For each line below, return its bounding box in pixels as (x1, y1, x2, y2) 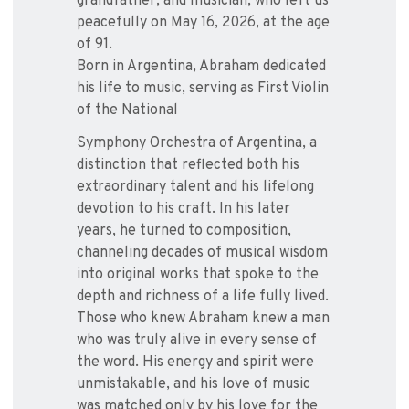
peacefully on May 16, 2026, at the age (77, 14, 330, 33)
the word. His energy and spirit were (77, 353, 314, 372)
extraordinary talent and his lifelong (77, 178, 314, 197)
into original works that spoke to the (77, 266, 319, 285)
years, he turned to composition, (77, 222, 291, 241)
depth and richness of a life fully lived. (77, 288, 329, 307)
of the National (77, 101, 178, 121)
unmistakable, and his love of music (77, 375, 310, 394)
